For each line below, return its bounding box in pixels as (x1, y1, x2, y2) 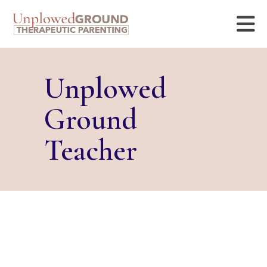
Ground (44, 101, 137, 137)
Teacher (44, 132, 137, 168)
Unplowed (44, 70, 166, 106)
